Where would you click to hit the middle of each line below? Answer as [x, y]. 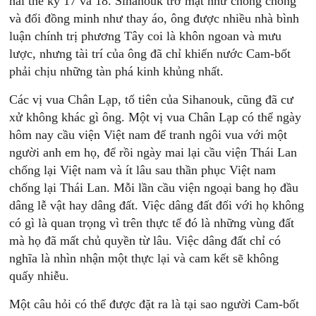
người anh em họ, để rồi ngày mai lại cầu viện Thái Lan [153, 152]
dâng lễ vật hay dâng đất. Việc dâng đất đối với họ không [157, 205]
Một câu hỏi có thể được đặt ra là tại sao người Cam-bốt [154, 304]
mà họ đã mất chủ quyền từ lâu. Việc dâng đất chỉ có [145, 241]
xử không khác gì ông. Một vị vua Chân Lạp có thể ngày [156, 117]
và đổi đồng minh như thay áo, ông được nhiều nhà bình [154, 18]
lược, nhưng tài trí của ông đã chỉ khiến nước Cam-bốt [150, 54]
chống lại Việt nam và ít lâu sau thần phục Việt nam [143, 170]
